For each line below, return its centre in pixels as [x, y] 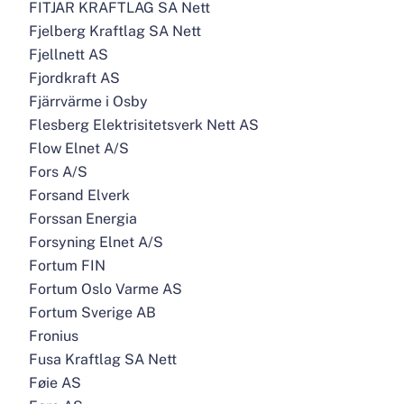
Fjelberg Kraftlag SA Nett [115, 31]
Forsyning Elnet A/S [96, 242]
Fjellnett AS [69, 55]
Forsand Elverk [79, 195]
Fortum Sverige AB [92, 312]
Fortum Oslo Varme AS [106, 289]
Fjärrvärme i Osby [88, 101]
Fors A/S [58, 172]
